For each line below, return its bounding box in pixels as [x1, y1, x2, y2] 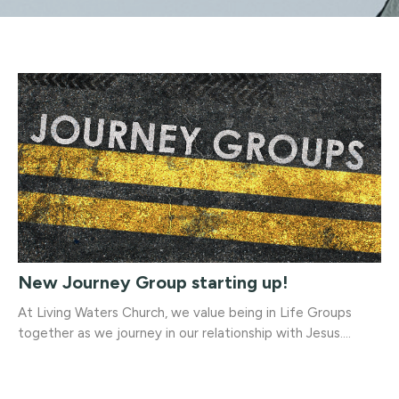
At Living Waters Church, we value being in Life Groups [18, 304, 352, 321]
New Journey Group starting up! [18, 271, 288, 293]
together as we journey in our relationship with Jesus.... [18, 324, 351, 341]
